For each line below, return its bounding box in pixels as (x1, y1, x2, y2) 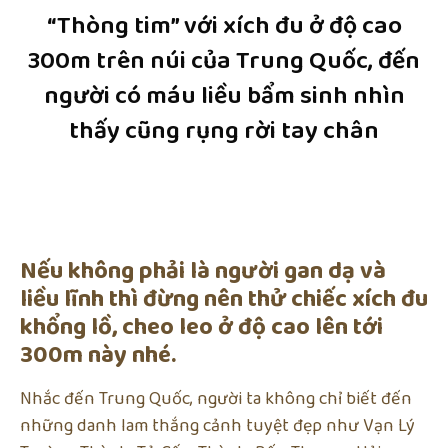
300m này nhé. (20, 336, 176, 376)
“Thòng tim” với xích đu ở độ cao (46, 6, 402, 47)
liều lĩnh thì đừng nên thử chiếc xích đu (20, 280, 428, 320)
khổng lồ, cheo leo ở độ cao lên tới (20, 308, 383, 348)
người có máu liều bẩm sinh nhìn (43, 76, 405, 117)
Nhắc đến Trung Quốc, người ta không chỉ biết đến (20, 385, 412, 414)
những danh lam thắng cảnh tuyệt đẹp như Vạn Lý (20, 412, 415, 441)
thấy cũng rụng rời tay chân (69, 111, 379, 152)
